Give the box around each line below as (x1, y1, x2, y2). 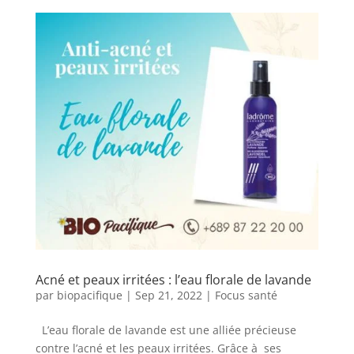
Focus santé (214, 288, 277, 303)
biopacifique (56, 288, 122, 303)
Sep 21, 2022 (134, 288, 202, 303)
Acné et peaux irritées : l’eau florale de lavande (35, 271, 311, 289)
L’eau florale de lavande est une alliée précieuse (35, 322, 296, 338)
